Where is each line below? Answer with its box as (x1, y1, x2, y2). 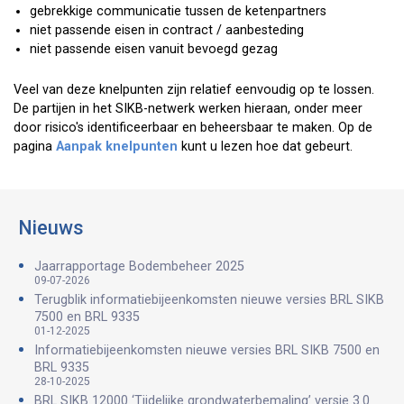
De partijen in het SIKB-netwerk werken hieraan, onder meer (14, 100, 363, 116)
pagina (14, 138, 56, 154)
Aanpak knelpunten (56, 138, 178, 154)
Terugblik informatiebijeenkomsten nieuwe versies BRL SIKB (34, 291, 384, 308)
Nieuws (18, 216, 84, 239)
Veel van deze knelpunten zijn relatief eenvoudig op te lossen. (14, 81, 374, 97)
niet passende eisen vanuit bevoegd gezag (30, 41, 278, 57)
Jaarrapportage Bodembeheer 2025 (34, 258, 244, 274)
